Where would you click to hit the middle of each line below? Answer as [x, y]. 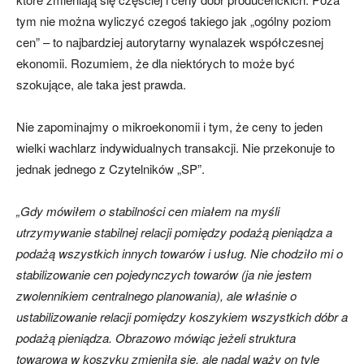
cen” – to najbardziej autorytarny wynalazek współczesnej [170, 42]
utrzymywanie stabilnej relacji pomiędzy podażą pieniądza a [174, 232]
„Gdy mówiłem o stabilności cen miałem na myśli [148, 211]
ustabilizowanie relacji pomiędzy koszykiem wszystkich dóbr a [182, 317]
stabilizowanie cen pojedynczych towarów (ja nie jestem [164, 275]
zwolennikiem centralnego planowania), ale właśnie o [156, 296]
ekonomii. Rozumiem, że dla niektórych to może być [156, 63]
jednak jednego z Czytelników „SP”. [110, 169]
